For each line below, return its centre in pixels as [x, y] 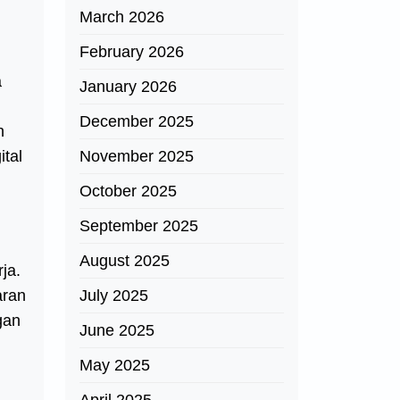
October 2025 [128, 191]
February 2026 [132, 52]
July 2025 [114, 296]
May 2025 [115, 365]
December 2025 [137, 121]
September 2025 [139, 226]
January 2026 [128, 87]
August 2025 [125, 261]
